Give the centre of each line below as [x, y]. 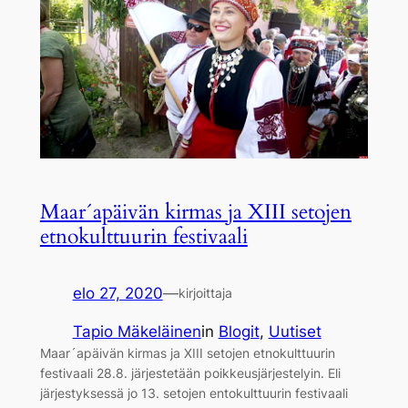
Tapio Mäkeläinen [137, 332]
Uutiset [295, 332]
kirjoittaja [205, 292]
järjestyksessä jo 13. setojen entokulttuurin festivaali [194, 393]
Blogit [239, 332]
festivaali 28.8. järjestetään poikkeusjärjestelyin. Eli [190, 373]
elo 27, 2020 [117, 293]
